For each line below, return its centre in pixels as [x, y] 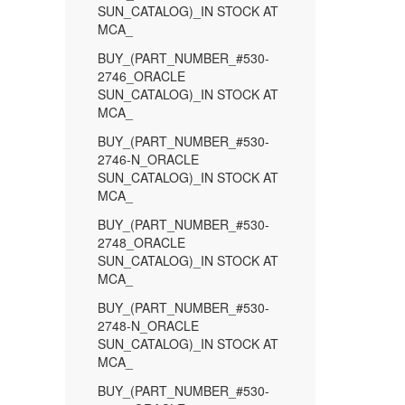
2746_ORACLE [141, 76]
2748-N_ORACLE [148, 325]
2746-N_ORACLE [148, 159]
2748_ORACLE [141, 242]
